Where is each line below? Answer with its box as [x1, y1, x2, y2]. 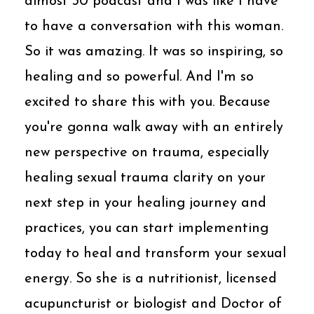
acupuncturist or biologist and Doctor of [25, 296, 282, 311]
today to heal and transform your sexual [25, 246, 286, 261]
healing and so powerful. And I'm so [25, 69, 254, 84]
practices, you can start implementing [25, 221, 268, 235]
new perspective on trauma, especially [25, 145, 269, 160]
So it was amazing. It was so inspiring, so [25, 44, 283, 59]
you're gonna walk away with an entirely [25, 120, 283, 135]
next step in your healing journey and [25, 196, 266, 210]
